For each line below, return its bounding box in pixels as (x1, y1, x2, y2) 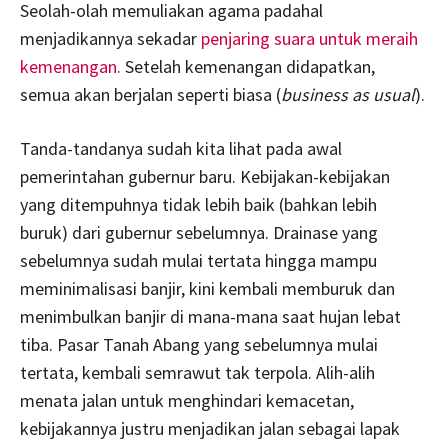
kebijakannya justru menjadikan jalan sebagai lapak (20, 416, 400, 440)
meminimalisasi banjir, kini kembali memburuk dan (20, 276, 395, 300)
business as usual (281, 82, 415, 106)
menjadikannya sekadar (20, 26, 201, 50)
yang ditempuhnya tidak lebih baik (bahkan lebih (20, 192, 377, 216)
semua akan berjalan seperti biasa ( (20, 82, 281, 106)
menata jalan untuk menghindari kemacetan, (20, 388, 354, 412)
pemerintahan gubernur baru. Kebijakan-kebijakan (20, 164, 390, 188)
